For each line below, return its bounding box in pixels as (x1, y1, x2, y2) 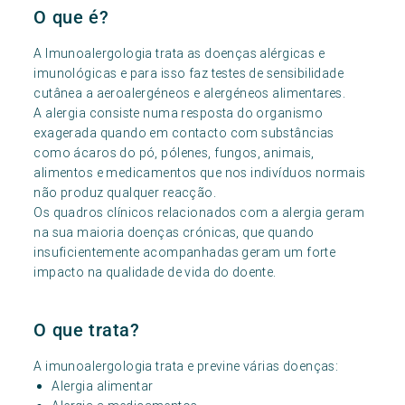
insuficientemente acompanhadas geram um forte (33, 244, 336, 260)
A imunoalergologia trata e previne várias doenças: (33, 358, 339, 374)
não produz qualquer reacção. (33, 184, 217, 201)
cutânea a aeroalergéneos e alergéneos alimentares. (33, 85, 346, 101)
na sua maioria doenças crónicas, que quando (33, 224, 315, 240)
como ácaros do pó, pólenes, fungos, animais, (33, 145, 315, 161)
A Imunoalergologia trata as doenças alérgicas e (33, 45, 325, 61)
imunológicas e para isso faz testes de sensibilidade (33, 65, 344, 81)
